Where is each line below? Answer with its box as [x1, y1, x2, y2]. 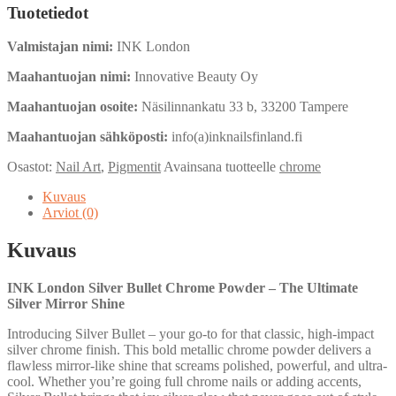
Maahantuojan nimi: [7, 69, 131, 85]
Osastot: [7, 159, 56, 175]
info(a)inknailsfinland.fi [168, 129, 302, 145]
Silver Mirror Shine [7, 296, 125, 312]
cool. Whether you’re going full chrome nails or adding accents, [7, 374, 362, 390]
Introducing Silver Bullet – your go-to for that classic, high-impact [7, 326, 374, 342]
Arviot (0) [42, 205, 98, 221]
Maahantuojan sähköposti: [7, 129, 168, 145]
